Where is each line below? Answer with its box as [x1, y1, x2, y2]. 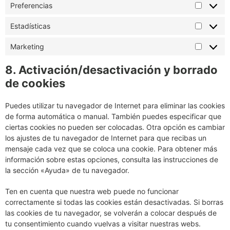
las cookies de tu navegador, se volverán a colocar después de [5, 208, 217, 217]
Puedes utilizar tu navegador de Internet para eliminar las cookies [5, 101, 225, 110]
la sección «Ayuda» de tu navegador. [5, 166, 129, 175]
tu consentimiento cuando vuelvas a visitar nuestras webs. [5, 219, 201, 228]
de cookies [5, 76, 65, 90]
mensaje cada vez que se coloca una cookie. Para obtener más [5, 144, 217, 153]
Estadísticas [10, 22, 50, 30]
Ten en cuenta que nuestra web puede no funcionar [5, 187, 179, 196]
